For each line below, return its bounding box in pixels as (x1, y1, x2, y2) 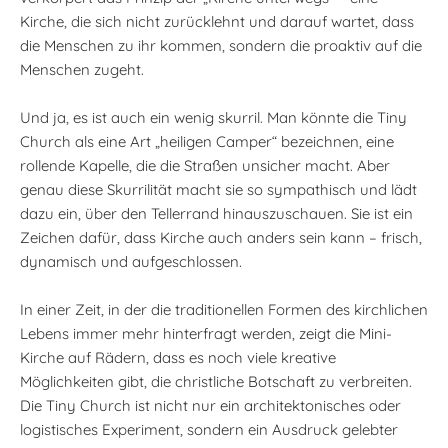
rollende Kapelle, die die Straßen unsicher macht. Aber (20, 156, 390, 175)
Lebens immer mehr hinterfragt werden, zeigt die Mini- (20, 324, 392, 343)
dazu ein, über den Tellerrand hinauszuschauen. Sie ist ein (20, 204, 413, 223)
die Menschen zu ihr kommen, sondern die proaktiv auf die (20, 36, 422, 55)
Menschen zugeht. (20, 60, 144, 79)
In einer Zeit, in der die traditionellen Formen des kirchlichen (20, 300, 428, 319)
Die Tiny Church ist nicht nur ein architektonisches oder (20, 396, 401, 415)
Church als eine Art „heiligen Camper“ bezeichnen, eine (20, 132, 394, 151)
